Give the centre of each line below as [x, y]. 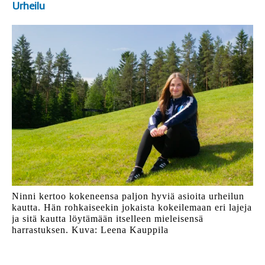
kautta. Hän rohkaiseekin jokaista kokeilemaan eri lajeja [132, 207]
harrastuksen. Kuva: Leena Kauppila [90, 230]
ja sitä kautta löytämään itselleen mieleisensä [108, 218]
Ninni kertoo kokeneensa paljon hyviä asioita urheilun [128, 196]
